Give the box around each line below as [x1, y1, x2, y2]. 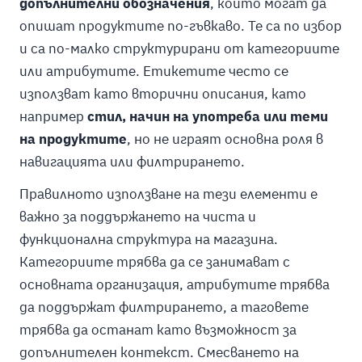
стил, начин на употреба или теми [83, 107, 328, 125]
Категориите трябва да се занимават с [19, 252, 290, 271]
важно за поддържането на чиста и [19, 207, 256, 225]
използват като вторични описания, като [19, 84, 306, 103]
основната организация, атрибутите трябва [19, 275, 330, 293]
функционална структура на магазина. [19, 229, 278, 248]
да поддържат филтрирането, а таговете [19, 297, 309, 316]
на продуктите [19, 129, 127, 148]
